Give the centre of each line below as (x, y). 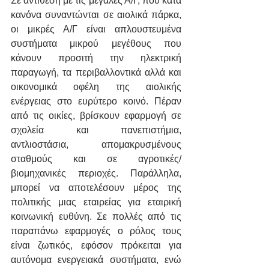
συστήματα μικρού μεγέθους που (96, 44)
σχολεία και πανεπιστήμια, (96, 130)
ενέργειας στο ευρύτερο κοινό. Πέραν (96, 101)
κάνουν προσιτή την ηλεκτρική (96, 58)
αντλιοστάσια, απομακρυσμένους (96, 145)
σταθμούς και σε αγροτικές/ (96, 159)
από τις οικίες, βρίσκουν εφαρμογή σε (96, 116)
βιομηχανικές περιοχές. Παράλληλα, (96, 174)
